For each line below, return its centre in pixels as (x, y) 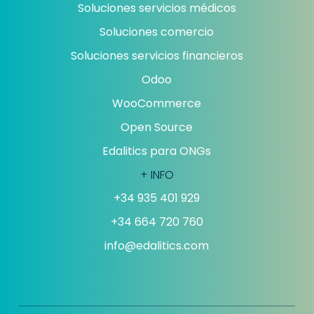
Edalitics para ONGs (157, 151)
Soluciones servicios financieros (157, 56)
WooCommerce (157, 104)
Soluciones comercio (157, 32)
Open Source (157, 128)
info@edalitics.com (157, 246)
